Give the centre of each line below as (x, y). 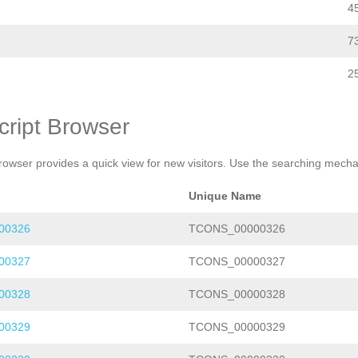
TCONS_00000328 (237, 294)
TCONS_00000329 (237, 327)
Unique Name (225, 196)
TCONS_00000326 (237, 229)
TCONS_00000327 (237, 262)
